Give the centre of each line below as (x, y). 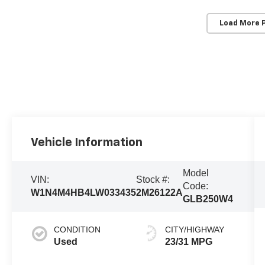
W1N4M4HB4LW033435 (84, 193)
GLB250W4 (208, 199)
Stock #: (153, 180)
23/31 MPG (188, 242)
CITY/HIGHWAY (194, 230)
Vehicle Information (87, 143)
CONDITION (77, 230)
